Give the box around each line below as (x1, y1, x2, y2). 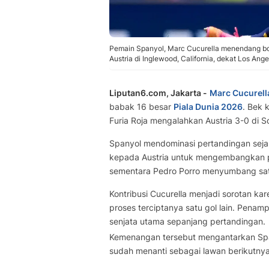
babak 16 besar (109, 101, 174, 112)
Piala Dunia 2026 (174, 101, 243, 112)
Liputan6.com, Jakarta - (109, 88, 207, 98)
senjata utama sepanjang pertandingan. (109, 216, 265, 226)
